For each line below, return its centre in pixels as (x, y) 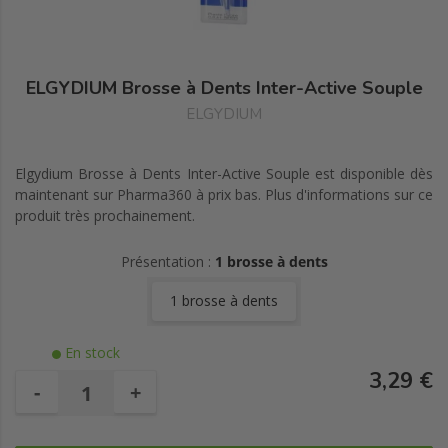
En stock (90, 352)
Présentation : (167, 261)
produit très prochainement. (105, 215)
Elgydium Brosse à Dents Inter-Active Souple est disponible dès (224, 173)
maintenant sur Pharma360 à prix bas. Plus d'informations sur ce (224, 194)
